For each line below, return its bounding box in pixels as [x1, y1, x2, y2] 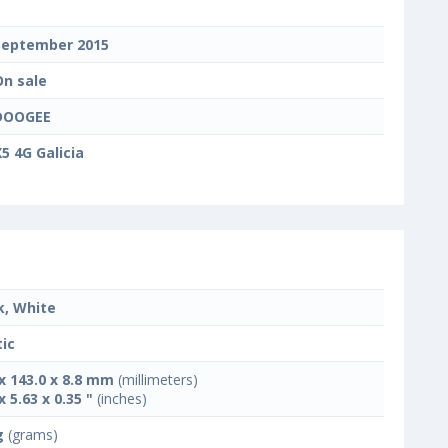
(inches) [93, 388, 147, 408]
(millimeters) [114, 369, 198, 389]
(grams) [4, 424, 58, 444]
